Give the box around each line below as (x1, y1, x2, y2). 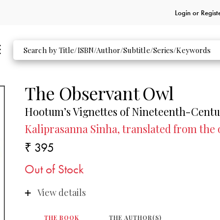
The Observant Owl (25, 81, 174, 105)
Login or (174, 7, 201, 18)
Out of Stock (25, 161, 84, 178)
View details (37, 186, 86, 198)
